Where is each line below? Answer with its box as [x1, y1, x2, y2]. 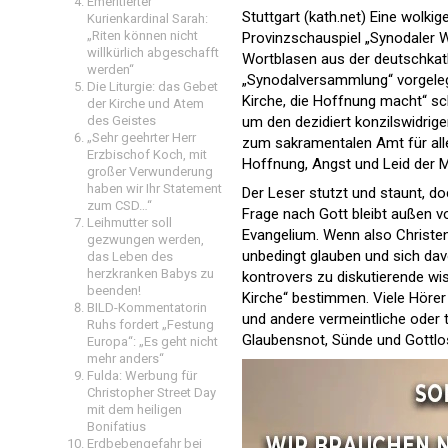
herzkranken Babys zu [87, 266, 214, 281]
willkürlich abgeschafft [87, 45, 219, 60]
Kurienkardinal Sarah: [87, 11, 208, 26]
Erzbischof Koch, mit [87, 147, 207, 162]
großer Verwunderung [87, 164, 213, 179]
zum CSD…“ [87, 198, 152, 213]
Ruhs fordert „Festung [87, 317, 214, 332]
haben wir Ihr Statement [87, 181, 222, 196]
